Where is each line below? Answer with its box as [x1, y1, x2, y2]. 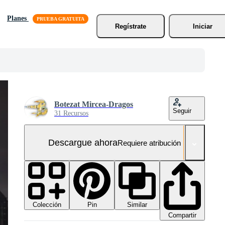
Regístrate [115, 22, 146, 30]
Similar [127, 201, 147, 208]
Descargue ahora [48, 137, 118, 148]
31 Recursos [54, 109, 88, 117]
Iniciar [193, 22, 213, 30]
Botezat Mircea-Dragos [54, 100, 133, 108]
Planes [7, 15, 29, 22]
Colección [32, 201, 61, 208]
